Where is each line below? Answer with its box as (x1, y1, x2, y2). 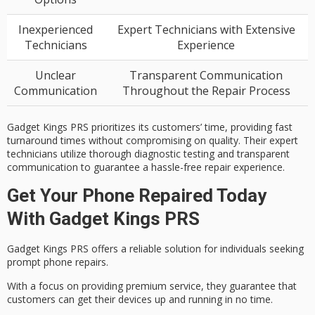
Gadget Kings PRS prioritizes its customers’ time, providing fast (7, 120, 292, 134)
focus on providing (39, 279, 123, 293)
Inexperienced (18, 21, 93, 37)
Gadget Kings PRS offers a (7, 241, 129, 255)
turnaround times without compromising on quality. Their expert (7, 133, 298, 147)
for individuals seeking (201, 241, 304, 255)
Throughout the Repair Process (122, 82, 290, 98)
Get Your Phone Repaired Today (7, 185, 266, 207)
